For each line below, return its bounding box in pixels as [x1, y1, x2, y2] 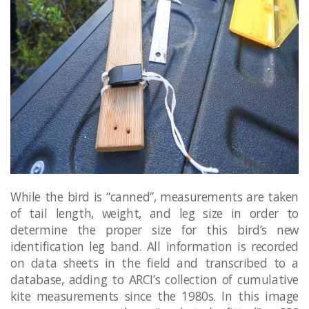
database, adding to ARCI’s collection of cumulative [10, 271, 299, 288]
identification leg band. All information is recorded [10, 238, 299, 255]
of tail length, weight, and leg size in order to [10, 205, 299, 222]
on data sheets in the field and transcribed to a [10, 255, 299, 272]
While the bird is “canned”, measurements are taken [10, 188, 299, 206]
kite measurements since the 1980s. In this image [10, 288, 299, 305]
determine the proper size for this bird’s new [10, 221, 299, 239]
